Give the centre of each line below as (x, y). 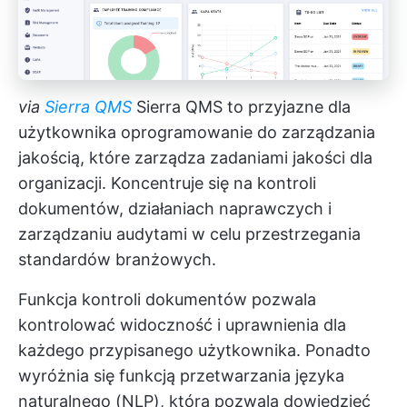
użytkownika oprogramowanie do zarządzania (197, 132)
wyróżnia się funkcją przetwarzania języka (181, 375)
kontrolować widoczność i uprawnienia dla (182, 324)
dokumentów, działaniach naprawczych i (175, 208)
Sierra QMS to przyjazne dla (241, 106)
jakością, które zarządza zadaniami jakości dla (195, 157)
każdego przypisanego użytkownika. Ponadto (194, 350)
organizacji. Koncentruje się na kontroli (167, 183)
